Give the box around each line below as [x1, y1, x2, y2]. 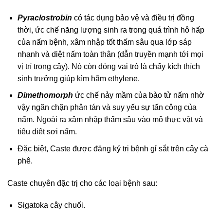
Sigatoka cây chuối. [17, 201, 85, 210]
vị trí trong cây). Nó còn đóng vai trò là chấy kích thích [17, 62, 200, 71]
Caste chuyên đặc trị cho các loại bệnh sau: [7, 179, 157, 187]
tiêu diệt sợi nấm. [17, 127, 77, 136]
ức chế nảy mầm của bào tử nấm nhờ [73, 91, 204, 100]
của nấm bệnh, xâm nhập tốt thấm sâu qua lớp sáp [17, 37, 192, 46]
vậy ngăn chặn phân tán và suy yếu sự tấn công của [17, 103, 197, 112]
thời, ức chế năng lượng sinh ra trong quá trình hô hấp [17, 25, 204, 34]
